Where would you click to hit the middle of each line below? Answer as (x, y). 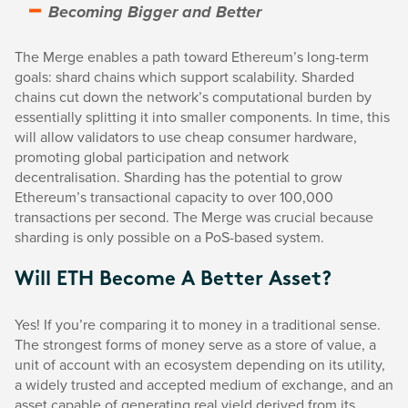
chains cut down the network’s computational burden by (193, 97)
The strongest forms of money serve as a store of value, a (195, 344)
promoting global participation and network (152, 157)
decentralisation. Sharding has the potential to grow (178, 177)
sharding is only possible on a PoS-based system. (169, 237)
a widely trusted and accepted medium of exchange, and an (204, 384)
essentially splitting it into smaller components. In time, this (202, 117)
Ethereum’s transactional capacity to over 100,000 (174, 197)
